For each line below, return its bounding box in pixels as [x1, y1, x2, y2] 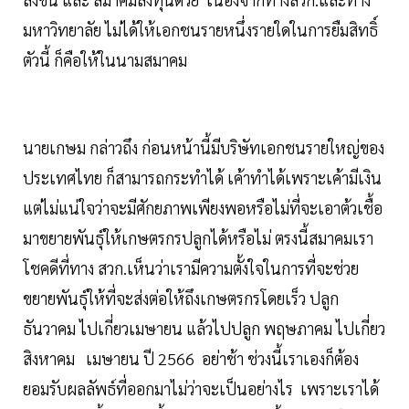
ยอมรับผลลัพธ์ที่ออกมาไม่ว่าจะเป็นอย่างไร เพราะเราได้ [23, 378, 379, 400]
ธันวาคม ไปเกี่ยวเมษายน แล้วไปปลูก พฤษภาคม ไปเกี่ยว [23, 318, 385, 340]
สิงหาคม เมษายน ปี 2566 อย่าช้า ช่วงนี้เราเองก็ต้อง [23, 348, 359, 370]
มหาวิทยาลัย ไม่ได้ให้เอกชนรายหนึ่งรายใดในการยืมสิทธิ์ [23, 19, 378, 41]
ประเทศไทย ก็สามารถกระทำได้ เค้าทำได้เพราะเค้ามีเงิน [23, 167, 382, 189]
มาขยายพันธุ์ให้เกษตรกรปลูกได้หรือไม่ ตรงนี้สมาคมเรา [23, 227, 373, 249]
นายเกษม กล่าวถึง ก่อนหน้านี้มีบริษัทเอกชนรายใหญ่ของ [23, 137, 384, 159]
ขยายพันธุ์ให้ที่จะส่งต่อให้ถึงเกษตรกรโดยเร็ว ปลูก [23, 288, 339, 309]
